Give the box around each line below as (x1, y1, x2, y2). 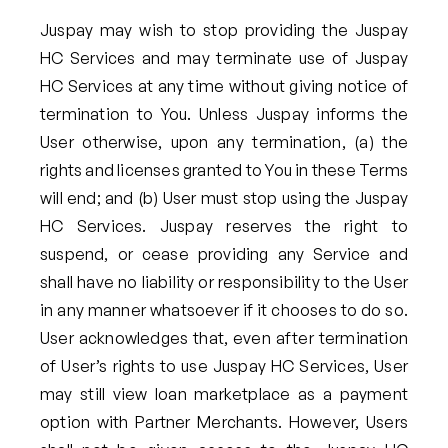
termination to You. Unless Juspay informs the (40, 103, 408, 124)
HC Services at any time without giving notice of (40, 75, 408, 96)
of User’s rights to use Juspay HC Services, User (40, 355, 408, 376)
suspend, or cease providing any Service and (40, 243, 408, 264)
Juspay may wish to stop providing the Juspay (40, 19, 408, 40)
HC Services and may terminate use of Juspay (40, 47, 408, 68)
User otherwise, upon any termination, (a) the (40, 131, 408, 152)
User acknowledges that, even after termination (40, 327, 408, 348)
